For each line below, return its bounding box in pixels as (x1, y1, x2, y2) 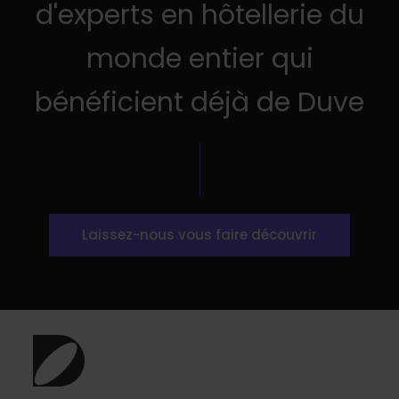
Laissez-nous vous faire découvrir (82, 224, 317, 244)
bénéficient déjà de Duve (35, 83, 364, 121)
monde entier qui (85, 39, 313, 77)
